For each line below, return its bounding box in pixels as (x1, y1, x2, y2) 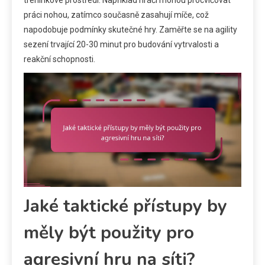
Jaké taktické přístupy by (24, 194, 227, 219)
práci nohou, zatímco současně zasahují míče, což (24, 10, 209, 20)
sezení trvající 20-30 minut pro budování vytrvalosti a (24, 40, 219, 50)
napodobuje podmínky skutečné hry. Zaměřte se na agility (24, 25, 237, 35)
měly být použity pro (24, 221, 194, 245)
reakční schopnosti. (24, 54, 95, 64)
